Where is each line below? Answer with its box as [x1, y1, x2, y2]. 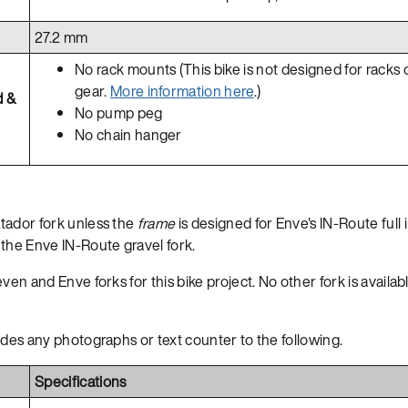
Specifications [35, 370, 127, 393]
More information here [109, 79, 254, 102]
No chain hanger [75, 123, 182, 146]
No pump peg [75, 101, 163, 124]
